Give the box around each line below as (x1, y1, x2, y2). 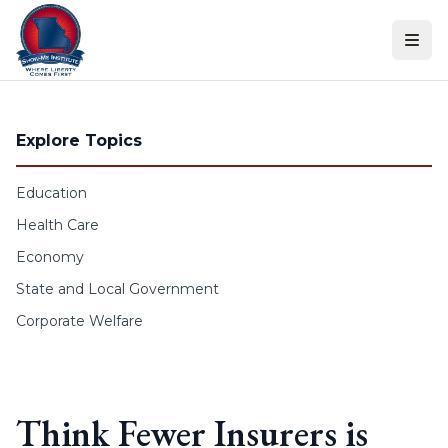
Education (16, 184, 87, 202)
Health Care (16, 216, 99, 234)
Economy (16, 248, 84, 266)
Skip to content (7, 10, 131, 29)
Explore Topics (16, 131, 142, 150)
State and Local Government (16, 280, 219, 298)
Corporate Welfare (16, 312, 143, 330)
